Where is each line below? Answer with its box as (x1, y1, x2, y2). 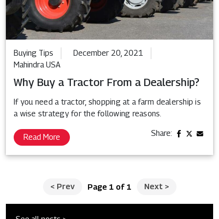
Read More (23, 132, 60, 142)
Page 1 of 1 (87, 182, 131, 192)
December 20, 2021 (73, 48, 143, 58)
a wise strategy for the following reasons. (14, 109, 162, 118)
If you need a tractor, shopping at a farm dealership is (14, 97, 201, 107)
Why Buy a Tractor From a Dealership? (14, 75, 199, 88)
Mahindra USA (14, 60, 61, 69)
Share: (151, 128, 173, 138)
